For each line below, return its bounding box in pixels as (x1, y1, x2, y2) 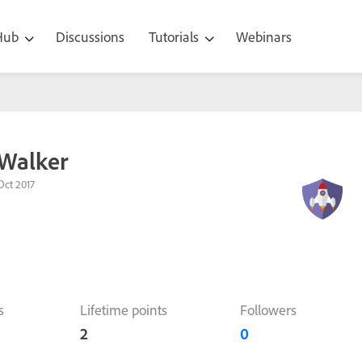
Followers (240, 300, 297, 319)
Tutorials (149, 27, 202, 46)
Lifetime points (79, 300, 167, 319)
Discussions (56, 27, 124, 46)
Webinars (236, 27, 292, 46)
